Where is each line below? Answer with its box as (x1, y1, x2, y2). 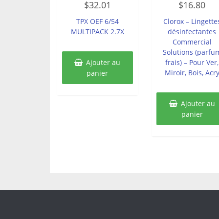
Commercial (172, 37, 212, 46)
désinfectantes (168, 26, 217, 36)
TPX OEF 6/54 (76, 16, 119, 26)
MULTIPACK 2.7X (70, 26, 124, 36)
